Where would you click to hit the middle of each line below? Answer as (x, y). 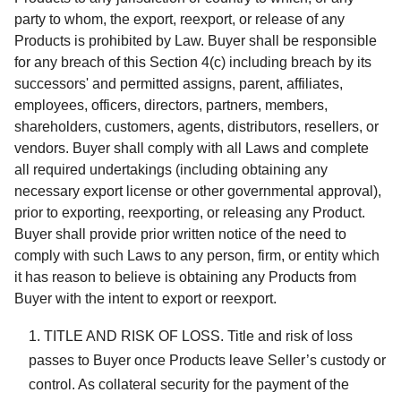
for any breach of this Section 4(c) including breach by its (193, 62)
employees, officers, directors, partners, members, (171, 105)
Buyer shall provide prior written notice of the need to (180, 234)
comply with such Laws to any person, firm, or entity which (197, 255)
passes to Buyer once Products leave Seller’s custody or (207, 360)
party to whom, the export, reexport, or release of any (179, 19)
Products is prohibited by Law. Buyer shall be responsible (196, 40)
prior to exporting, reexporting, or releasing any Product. (190, 212)
